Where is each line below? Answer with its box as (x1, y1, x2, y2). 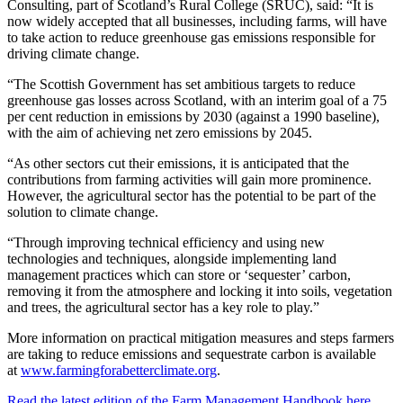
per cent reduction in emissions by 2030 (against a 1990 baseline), (7, 108, 380, 124)
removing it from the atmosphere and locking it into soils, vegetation (7, 282, 392, 299)
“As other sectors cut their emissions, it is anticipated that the (7, 155, 349, 171)
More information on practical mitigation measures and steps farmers (7, 329, 394, 345)
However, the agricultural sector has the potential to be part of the (7, 187, 376, 203)
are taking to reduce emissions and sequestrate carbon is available (7, 345, 376, 362)
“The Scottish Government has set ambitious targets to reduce (7, 76, 355, 92)
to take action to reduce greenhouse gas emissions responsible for (7, 29, 375, 45)
